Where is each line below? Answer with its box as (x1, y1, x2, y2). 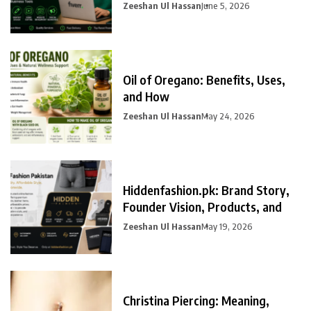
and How (123, 88, 169, 105)
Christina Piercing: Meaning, (123, 292, 269, 309)
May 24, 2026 (201, 110, 255, 122)
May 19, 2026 (201, 221, 253, 233)
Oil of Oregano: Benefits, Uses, (123, 72, 285, 88)
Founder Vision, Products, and (123, 199, 282, 215)
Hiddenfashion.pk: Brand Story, (123, 182, 289, 199)
